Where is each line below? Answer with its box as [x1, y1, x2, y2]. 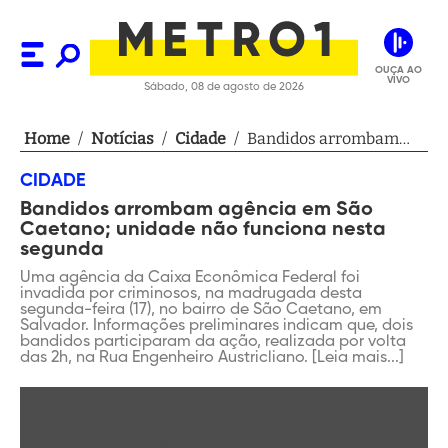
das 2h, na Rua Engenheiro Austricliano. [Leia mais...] [20, 350, 404, 366]
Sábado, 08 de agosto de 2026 [144, 81, 304, 92]
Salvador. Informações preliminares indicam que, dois [20, 318, 413, 334]
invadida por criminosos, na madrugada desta [20, 286, 362, 302]
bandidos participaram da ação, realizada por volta [20, 334, 406, 350]
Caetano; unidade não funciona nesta [20, 220, 386, 240]
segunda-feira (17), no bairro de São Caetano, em [20, 302, 382, 318]
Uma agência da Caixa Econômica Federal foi [20, 270, 360, 286]
